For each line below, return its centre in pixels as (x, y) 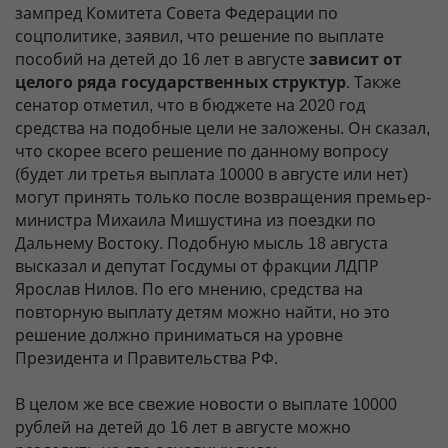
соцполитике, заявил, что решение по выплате (199, 37)
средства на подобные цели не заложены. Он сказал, (222, 129)
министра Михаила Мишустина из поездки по (195, 221)
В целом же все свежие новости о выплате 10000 (206, 405)
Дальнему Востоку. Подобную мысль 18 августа (201, 244)
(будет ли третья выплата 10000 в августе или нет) (211, 175)
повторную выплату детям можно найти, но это (202, 313)
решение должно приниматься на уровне (179, 336)
